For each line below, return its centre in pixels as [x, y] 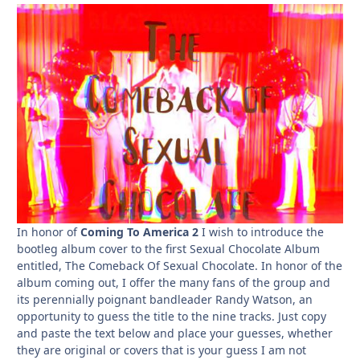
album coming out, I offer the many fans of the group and [174, 282]
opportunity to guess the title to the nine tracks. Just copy [172, 316]
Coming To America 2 [139, 231]
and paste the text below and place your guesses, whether [175, 333]
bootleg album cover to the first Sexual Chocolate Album [168, 248]
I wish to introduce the [261, 231]
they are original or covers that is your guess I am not [162, 350]
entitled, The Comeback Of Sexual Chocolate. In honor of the [180, 265]
